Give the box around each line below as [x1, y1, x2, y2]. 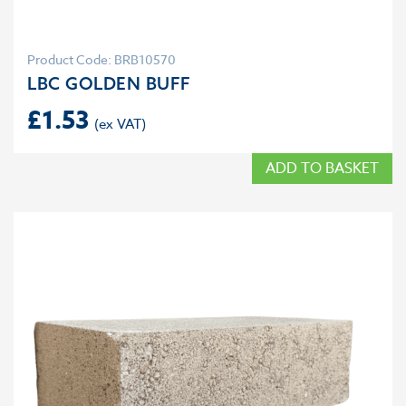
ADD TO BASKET [266, 158, 379, 179]
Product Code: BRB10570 [27, 51, 176, 68]
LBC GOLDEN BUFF [27, 72, 191, 94]
